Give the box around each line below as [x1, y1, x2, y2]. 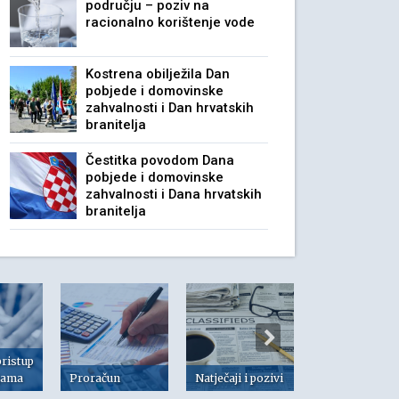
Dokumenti [321, 371, 382, 385]
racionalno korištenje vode [85, 14, 255, 30]
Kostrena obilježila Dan [85, 66, 230, 82]
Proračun [69, 371, 120, 385]
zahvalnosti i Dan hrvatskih [85, 100, 254, 116]
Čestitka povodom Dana [85, 152, 234, 168]
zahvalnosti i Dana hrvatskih [85, 186, 262, 202]
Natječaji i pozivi [195, 371, 283, 385]
